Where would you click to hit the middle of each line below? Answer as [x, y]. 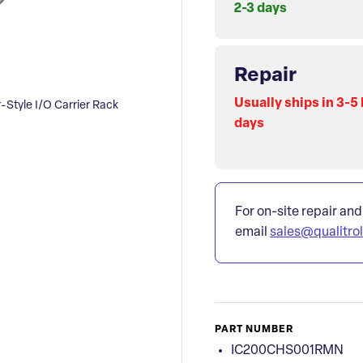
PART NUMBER [254, 330]
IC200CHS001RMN [287, 351]
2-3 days [261, 9]
